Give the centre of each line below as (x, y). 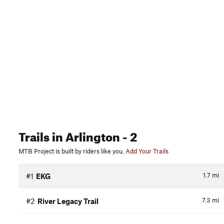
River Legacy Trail (68, 201)
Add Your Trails (147, 151)
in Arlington (85, 135)
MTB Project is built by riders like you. (71, 151)
